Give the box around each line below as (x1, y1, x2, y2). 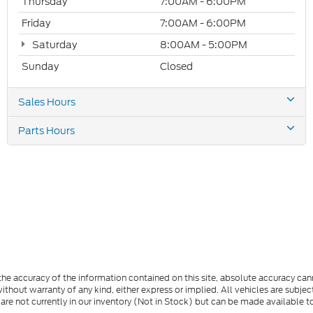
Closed (160, 59, 193, 73)
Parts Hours (18, 123, 75, 138)
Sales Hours (18, 94, 75, 109)
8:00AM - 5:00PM (160, 37, 247, 52)
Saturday (30, 37, 77, 52)
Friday (22, 15, 50, 30)
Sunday (22, 59, 59, 73)
